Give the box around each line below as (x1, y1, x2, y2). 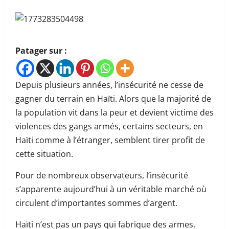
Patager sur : (15, 45, 67, 56)
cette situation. (15, 148, 73, 159)
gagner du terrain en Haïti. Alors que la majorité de (15, 93, 211, 104)
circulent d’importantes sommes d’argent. (15, 197, 177, 209)
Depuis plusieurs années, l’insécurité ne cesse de (15, 79, 203, 90)
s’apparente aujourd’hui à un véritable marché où (15, 184, 207, 195)
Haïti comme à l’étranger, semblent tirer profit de (15, 134, 205, 146)
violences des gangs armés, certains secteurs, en (15, 121, 203, 132)
